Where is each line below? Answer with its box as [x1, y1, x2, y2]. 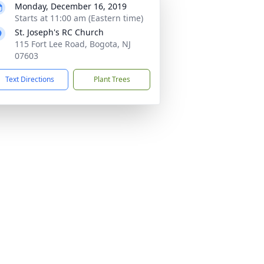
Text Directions [5, 74, 54, 84]
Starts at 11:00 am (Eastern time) [15, 12, 143, 24]
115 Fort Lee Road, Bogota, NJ [15, 38, 131, 49]
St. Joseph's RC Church [15, 27, 104, 38]
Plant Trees [93, 74, 130, 84]
